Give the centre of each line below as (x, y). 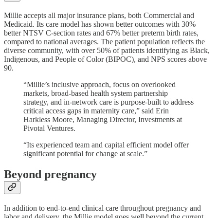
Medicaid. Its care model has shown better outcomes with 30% (100, 24)
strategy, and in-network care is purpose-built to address (109, 102)
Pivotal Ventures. (49, 128)
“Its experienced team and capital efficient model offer (106, 145)
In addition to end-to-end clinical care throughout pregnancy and (102, 208)
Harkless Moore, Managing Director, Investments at (103, 120)
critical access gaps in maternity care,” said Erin (96, 111)
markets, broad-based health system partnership (96, 93)
